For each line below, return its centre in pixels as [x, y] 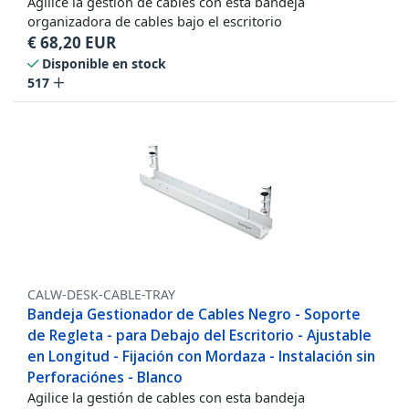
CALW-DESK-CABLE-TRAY [101, 295]
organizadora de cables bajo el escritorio [155, 21]
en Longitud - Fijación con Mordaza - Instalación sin [201, 357]
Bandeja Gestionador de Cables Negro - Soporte [194, 315]
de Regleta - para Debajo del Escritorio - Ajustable [199, 336]
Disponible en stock [104, 64]
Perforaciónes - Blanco [105, 378]
